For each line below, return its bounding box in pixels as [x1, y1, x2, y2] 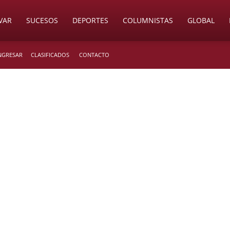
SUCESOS [26, 15, 58, 25]
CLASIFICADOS [31, 51, 69, 59]
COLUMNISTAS [123, 15, 173, 25]
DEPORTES [72, 15, 108, 25]
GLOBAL [187, 15, 215, 25]
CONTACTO [79, 51, 109, 59]
